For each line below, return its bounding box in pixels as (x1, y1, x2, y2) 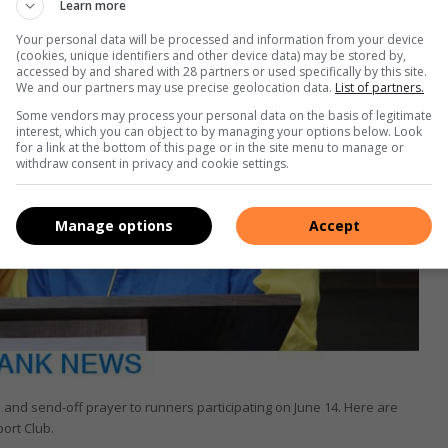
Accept (308, 216, 360, 235)
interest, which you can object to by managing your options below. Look (16, 122, 422, 140)
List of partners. (335, 78, 424, 96)
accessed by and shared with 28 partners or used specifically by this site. (16, 62, 427, 80)
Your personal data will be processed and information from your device (16, 30, 424, 48)
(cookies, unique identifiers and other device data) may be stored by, (16, 46, 406, 64)
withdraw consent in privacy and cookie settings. (16, 154, 289, 172)
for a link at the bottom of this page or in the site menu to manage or (16, 138, 404, 156)
